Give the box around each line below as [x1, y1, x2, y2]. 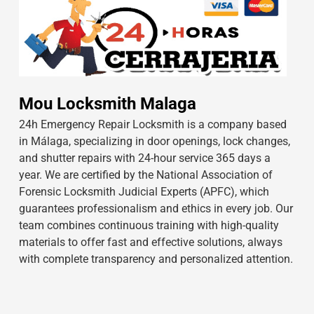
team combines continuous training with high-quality [18, 218, 279, 232]
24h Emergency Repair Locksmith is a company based [18, 117, 287, 131]
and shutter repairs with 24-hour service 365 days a [18, 151, 271, 165]
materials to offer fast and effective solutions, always [18, 235, 282, 249]
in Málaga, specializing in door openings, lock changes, [18, 134, 290, 148]
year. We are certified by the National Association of [18, 168, 273, 182]
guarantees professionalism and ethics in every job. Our [18, 201, 293, 215]
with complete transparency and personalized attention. [18, 252, 293, 266]
